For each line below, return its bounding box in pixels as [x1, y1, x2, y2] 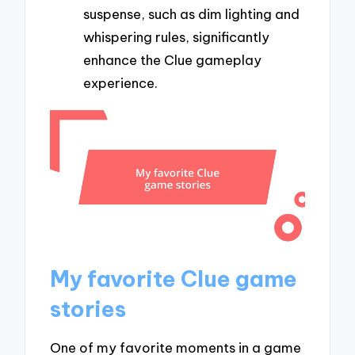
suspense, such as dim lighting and [83, 5, 300, 22]
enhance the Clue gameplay [83, 51, 261, 68]
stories [50, 294, 127, 323]
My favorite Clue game [50, 264, 298, 292]
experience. [83, 74, 158, 91]
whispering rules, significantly [83, 28, 269, 45]
